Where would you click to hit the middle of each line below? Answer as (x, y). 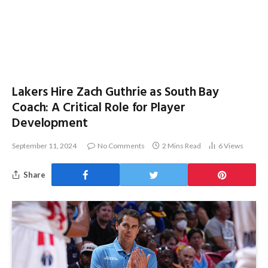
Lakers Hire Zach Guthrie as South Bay (116, 92)
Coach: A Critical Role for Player (99, 108)
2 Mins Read (182, 146)
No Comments (121, 146)
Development (50, 124)
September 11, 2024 (44, 146)
